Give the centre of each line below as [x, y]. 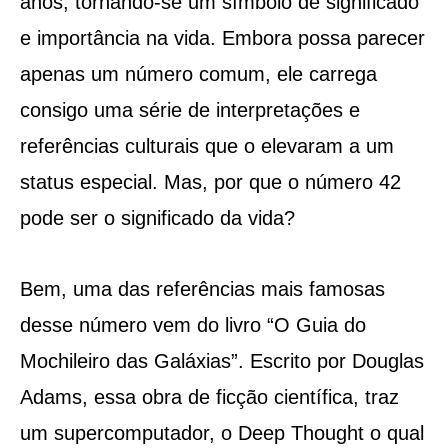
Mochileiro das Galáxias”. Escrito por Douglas [221, 360]
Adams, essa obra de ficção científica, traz [209, 396]
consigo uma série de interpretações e [189, 109]
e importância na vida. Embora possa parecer [222, 37]
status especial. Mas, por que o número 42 [210, 181]
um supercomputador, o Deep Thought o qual [221, 432]
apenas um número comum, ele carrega [198, 73]
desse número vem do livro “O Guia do [192, 324]
